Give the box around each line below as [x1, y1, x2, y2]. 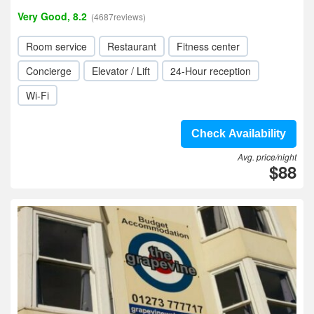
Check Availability [191, 128, 286, 139]
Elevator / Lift [92, 64, 150, 78]
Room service [26, 39, 87, 53]
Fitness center [177, 39, 240, 53]
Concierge [26, 64, 71, 78]
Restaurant [107, 39, 156, 53]
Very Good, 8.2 [18, 9, 87, 23]
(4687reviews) [91, 11, 146, 22]
